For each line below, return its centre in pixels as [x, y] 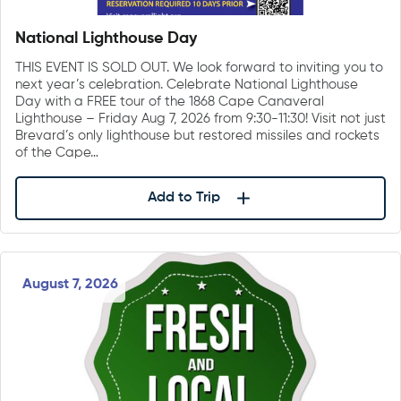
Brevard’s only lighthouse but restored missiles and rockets [197, 135]
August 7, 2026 [70, 285]
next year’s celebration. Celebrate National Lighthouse [187, 84]
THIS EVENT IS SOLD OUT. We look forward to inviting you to [199, 67]
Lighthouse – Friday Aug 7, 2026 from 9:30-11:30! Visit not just [200, 118]
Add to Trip [183, 198]
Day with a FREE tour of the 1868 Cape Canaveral [170, 101]
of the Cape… [57, 152]
